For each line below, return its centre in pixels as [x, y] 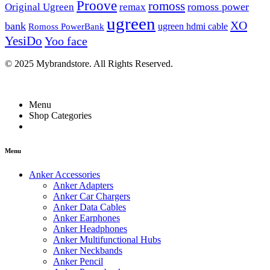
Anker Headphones [90, 228]
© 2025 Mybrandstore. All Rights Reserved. [89, 63]
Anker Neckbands [88, 250]
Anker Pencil [78, 261]
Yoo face [66, 41]
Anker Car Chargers [92, 196]
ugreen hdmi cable [193, 26]
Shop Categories [60, 115]
